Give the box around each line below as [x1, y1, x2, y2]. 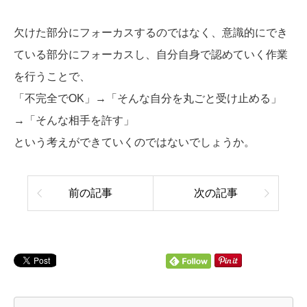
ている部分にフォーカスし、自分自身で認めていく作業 [14, 49, 288, 61]
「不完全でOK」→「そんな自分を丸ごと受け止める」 [14, 93, 282, 105]
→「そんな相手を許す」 [14, 114, 134, 127]
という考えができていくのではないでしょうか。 [14, 136, 255, 149]
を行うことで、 [14, 71, 90, 83]
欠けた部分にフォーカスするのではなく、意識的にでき [14, 27, 288, 39]
